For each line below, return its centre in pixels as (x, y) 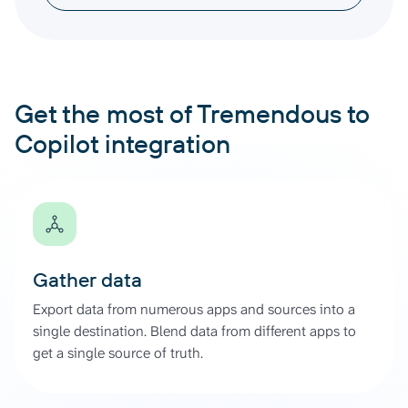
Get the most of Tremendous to (192, 113)
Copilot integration (122, 143)
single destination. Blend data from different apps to (194, 331)
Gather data (87, 279)
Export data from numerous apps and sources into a (194, 309)
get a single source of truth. (118, 352)
